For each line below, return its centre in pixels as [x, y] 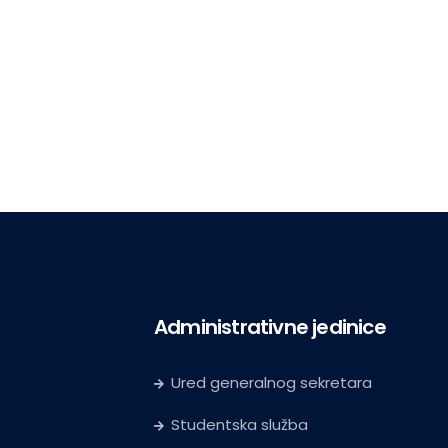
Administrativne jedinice [270, 327]
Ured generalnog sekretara [271, 383]
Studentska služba [239, 425]
